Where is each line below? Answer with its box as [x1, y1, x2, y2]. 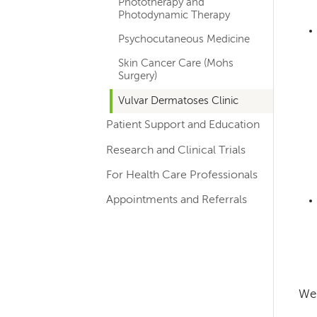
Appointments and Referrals [106, 195, 248, 207]
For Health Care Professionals [106, 169, 258, 181]
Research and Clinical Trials [106, 144, 246, 156]
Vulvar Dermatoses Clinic [118, 95, 239, 107]
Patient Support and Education [106, 120, 260, 132]
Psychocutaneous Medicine [118, 34, 250, 45]
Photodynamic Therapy [118, 9, 231, 21]
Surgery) [118, 71, 158, 83]
